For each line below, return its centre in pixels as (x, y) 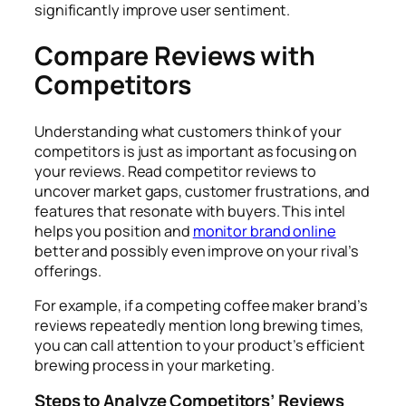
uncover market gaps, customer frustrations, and (203, 191)
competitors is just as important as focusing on (196, 151)
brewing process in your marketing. (156, 365)
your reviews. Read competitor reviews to (175, 171)
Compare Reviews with (175, 56)
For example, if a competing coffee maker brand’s (202, 305)
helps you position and (114, 231)
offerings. (69, 271)
